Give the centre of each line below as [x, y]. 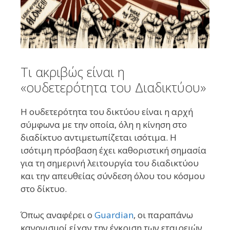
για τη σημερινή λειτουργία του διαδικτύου [110, 163]
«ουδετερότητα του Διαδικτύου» [113, 88]
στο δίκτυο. [44, 189]
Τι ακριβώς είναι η [73, 72]
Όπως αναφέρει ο [57, 215]
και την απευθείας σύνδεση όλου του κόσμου [113, 176]
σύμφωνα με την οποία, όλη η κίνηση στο [104, 125]
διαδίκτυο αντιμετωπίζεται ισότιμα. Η [99, 138]
